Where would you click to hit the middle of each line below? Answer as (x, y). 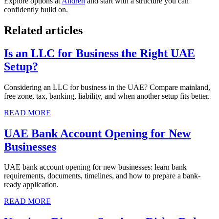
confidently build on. (36, 9)
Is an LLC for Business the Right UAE (99, 53)
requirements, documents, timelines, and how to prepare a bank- (102, 176)
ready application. (31, 185)
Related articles (43, 30)
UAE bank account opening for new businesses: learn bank (95, 167)
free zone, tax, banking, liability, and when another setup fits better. (107, 96)
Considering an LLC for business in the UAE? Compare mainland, (107, 87)
